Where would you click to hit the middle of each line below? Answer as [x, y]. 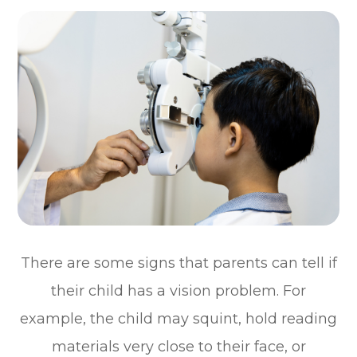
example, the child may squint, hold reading [178, 319]
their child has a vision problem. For [178, 291]
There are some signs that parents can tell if [178, 263]
